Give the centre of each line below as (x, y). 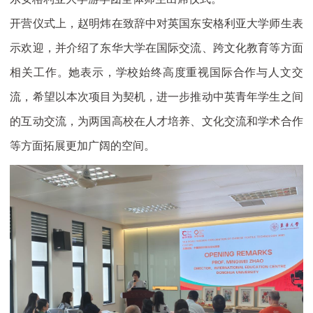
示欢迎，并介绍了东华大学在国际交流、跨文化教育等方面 (156, 48)
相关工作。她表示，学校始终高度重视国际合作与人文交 (156, 73)
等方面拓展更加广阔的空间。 (83, 146)
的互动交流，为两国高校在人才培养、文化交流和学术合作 (156, 122)
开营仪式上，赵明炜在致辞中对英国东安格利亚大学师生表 (156, 24)
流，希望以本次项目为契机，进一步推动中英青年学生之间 (156, 97)
